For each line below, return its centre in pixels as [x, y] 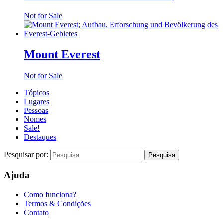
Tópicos [37, 93]
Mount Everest [62, 55]
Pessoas [36, 111]
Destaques [40, 137]
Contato [36, 212]
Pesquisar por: [27, 155]
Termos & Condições [57, 203]
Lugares [37, 102]
